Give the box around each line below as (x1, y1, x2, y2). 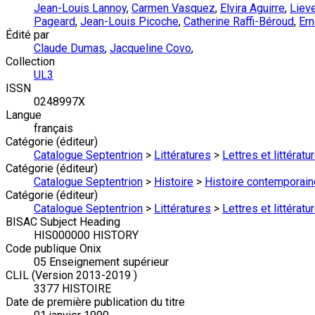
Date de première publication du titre (6, 295, 185, 309)
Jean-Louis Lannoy (34, 1, 127, 15)
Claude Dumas (34, 41, 105, 55)
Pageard (34, 15, 75, 28)
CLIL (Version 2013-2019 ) (6, 269, 137, 282)
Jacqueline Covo (110, 41, 191, 55)
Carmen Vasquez (131, 1, 215, 15)
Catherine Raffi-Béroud (184, 15, 294, 28)
